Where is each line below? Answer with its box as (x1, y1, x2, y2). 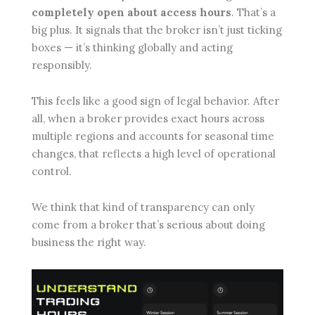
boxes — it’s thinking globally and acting (32, 41, 233, 55)
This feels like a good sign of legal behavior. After (32, 94, 279, 108)
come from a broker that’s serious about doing (32, 218, 265, 232)
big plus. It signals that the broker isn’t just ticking (32, 23, 282, 37)
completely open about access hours (32, 6, 231, 20)
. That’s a (231, 6, 276, 20)
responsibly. (32, 58, 92, 72)
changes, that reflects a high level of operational (32, 147, 276, 161)
